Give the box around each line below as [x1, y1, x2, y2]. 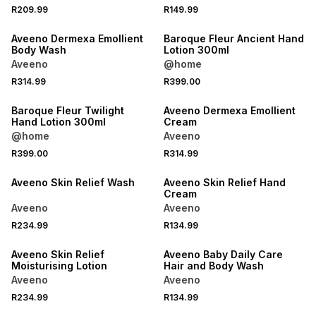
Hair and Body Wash [163, 260, 264, 272]
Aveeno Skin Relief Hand [163, 176, 286, 188]
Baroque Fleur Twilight [11, 104, 124, 116]
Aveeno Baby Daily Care [163, 248, 283, 260]
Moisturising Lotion [11, 260, 107, 272]
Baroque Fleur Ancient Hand [163, 32, 304, 44]
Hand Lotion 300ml [11, 116, 106, 128]
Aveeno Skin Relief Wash [11, 176, 135, 188]
